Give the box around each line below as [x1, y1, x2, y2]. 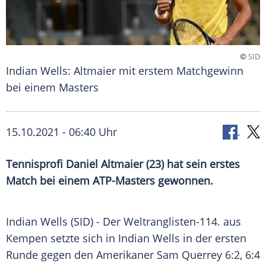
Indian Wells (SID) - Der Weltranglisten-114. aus [6, 214, 241, 229]
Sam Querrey [157, 248, 222, 262]
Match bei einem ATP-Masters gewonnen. [6, 173, 213, 188]
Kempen [6, 231, 47, 246]
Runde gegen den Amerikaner [6, 248, 157, 262]
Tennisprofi [6, 157, 66, 172]
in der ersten [180, 231, 246, 246]
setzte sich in [47, 231, 118, 246]
